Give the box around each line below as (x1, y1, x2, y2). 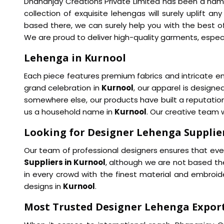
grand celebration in (24, 82, 102, 93)
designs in (24, 181, 63, 192)
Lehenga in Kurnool (24, 51, 126, 65)
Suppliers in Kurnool (24, 157, 105, 168)
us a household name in (24, 106, 114, 117)
